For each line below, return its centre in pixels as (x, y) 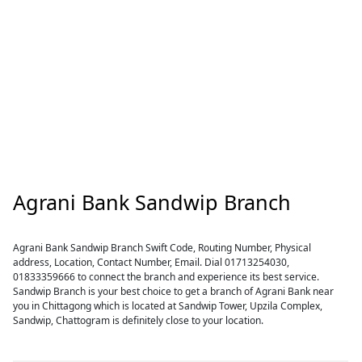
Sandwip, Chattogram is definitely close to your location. (139, 320)
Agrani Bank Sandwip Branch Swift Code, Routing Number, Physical (162, 248)
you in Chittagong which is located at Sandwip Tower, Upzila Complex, (168, 306)
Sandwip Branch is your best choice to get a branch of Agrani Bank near (174, 291)
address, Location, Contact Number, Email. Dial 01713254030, (152, 262)
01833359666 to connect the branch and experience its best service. (166, 277)
